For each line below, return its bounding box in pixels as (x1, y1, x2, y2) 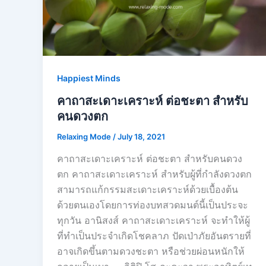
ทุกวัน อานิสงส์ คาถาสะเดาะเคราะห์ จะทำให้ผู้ (57, 214, 250, 227)
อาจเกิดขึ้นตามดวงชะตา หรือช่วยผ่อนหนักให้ (57, 245, 245, 258)
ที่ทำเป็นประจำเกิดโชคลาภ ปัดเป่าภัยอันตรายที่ (57, 230, 251, 242)
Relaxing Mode (57, 131, 113, 141)
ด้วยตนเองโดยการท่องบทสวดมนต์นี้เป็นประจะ (57, 199, 248, 211)
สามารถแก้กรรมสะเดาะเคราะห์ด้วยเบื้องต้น (57, 183, 238, 196)
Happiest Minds (57, 72, 121, 83)
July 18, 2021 (118, 131, 165, 141)
